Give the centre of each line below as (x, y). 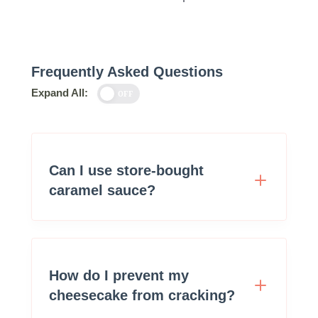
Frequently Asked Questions (127, 71)
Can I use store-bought (126, 170)
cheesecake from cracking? (142, 295)
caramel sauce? (102, 190)
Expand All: (60, 92)
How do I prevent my (119, 275)
